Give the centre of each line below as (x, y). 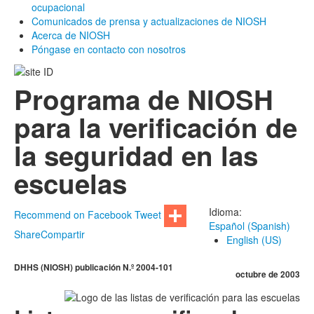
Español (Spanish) (250, 225)
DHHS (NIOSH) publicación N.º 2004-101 (94, 267)
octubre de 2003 (268, 274)
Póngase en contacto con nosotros (109, 49)
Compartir (63, 234)
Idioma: (225, 211)
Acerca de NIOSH (71, 35)
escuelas (70, 183)
